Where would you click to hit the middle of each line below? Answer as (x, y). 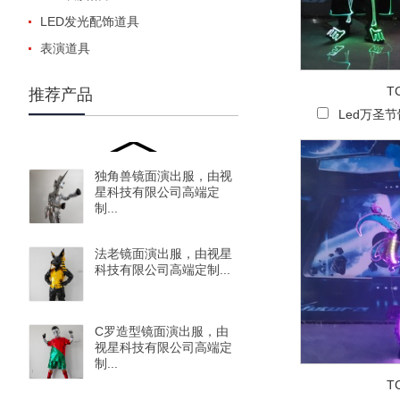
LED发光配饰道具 (90, 21)
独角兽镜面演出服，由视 (163, 176)
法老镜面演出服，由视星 (163, 254)
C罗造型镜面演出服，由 (162, 331)
